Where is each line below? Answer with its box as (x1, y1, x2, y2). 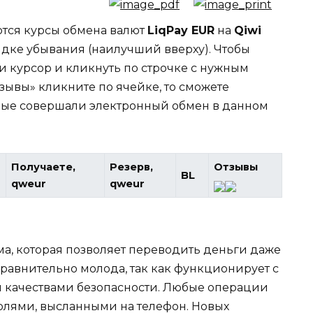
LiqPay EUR (147, 24, 214, 38)
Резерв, (110, 161, 154, 174)
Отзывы (214, 161, 259, 174)
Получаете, (11, 161, 76, 174)
